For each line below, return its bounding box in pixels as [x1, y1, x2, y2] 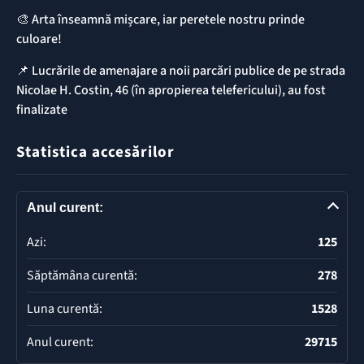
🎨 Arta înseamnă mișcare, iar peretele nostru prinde [16, 10, 305, 28]
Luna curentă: [27, 299, 102, 318]
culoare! [16, 29, 62, 48]
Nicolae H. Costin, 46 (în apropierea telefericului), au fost [16, 80, 326, 99]
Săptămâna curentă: [27, 266, 137, 284]
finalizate [16, 100, 67, 119]
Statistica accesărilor [16, 141, 175, 163]
